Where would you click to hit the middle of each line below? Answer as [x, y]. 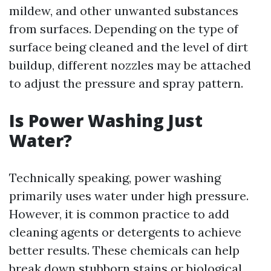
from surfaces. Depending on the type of [124, 29]
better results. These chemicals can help [124, 250]
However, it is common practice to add [119, 214]
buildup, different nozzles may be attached [130, 65]
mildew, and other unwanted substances [124, 11]
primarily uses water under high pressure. [129, 196]
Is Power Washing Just [106, 120]
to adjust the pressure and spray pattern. [126, 83]
